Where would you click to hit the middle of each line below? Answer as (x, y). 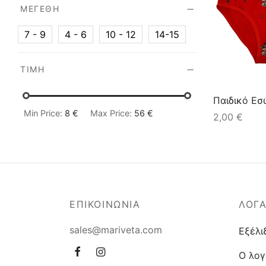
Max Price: (112, 113)
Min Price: (44, 113)
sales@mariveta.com (116, 230)
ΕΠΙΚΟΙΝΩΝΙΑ (105, 205)
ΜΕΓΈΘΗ (40, 9)
